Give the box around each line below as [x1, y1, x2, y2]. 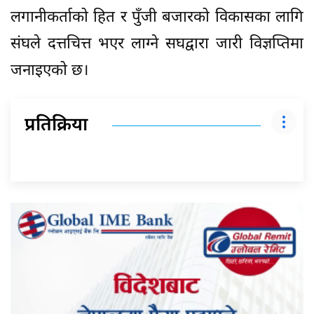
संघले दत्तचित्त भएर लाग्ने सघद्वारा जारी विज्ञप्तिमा [11, 34, 303, 55]
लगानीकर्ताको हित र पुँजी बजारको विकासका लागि [11, 7, 303, 28]
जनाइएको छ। [11, 60, 88, 81]
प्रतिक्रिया [25, 114, 88, 138]
